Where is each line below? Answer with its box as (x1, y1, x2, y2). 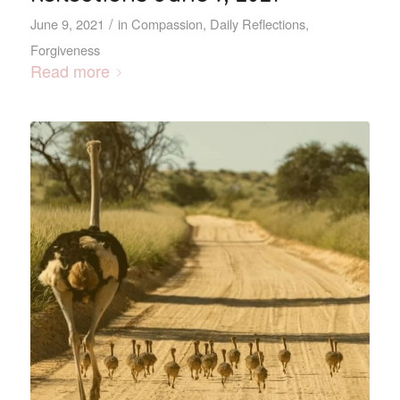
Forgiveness (29, 39, 100, 59)
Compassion (130, 13, 203, 33)
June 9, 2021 (29, 13, 104, 33)
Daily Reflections (209, 13, 305, 33)
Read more (29, 58, 110, 82)
